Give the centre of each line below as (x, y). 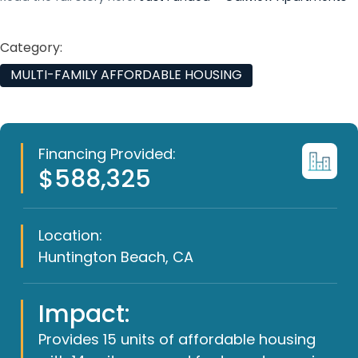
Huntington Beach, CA (115, 257)
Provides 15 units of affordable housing (177, 339)
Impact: (84, 314)
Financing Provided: (107, 154)
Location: (70, 236)
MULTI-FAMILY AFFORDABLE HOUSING (126, 75)
